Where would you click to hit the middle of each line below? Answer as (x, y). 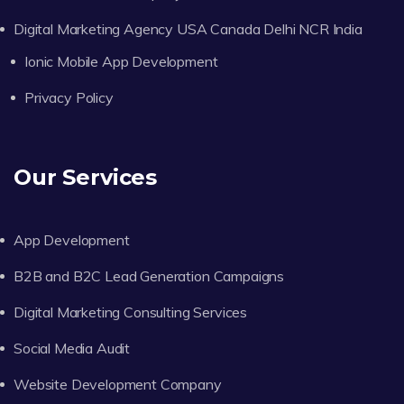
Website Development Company (118, 384)
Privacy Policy (69, 97)
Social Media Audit (72, 348)
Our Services (86, 177)
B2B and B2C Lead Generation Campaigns (149, 275)
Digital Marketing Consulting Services (131, 312)
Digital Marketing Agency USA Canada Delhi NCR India (188, 28)
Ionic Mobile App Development (121, 61)
